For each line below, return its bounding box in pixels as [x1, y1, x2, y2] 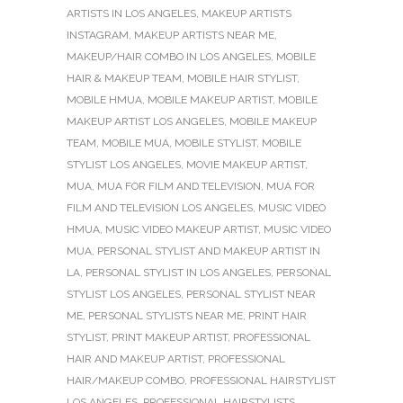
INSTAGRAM [67, 29, 129, 42]
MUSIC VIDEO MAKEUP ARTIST [105, 223, 258, 237]
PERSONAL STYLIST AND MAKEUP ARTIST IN [97, 245, 320, 258]
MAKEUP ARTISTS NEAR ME [134, 29, 274, 42]
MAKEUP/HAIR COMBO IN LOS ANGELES [67, 50, 271, 64]
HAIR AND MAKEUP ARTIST [67, 353, 202, 366]
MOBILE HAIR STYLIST [187, 72, 297, 85]
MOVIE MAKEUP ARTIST [186, 158, 305, 172]
